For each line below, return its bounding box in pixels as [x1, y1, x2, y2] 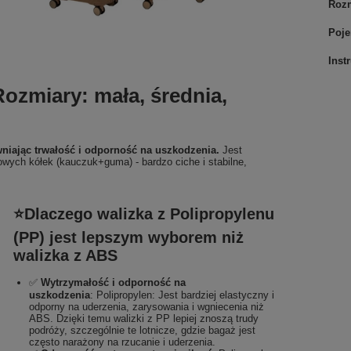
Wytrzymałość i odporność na [40, 276, 186, 288]
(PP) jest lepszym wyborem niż [13, 228, 244, 246]
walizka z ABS [13, 246, 118, 264]
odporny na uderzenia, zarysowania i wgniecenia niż [28, 300, 264, 313]
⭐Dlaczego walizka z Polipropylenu [13, 204, 274, 223]
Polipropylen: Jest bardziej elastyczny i [96, 288, 274, 301]
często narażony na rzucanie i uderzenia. [28, 335, 215, 348]
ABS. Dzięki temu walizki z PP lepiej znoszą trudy [28, 312, 259, 324]
